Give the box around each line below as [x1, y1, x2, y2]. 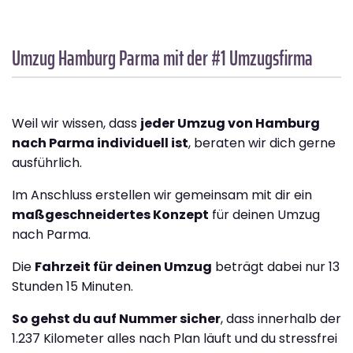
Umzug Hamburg [12, 41, 119, 74]
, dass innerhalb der [221, 309, 341, 328]
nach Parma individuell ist [12, 133, 188, 152]
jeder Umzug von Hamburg [140, 113, 320, 132]
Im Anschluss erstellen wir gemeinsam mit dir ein [12, 185, 312, 204]
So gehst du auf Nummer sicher [12, 309, 221, 328]
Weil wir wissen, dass [12, 113, 140, 132]
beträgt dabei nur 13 [212, 257, 340, 276]
